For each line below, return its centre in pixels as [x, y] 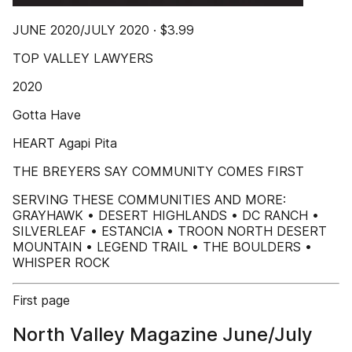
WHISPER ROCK [61, 262]
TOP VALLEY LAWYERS [83, 58]
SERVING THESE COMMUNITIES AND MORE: [149, 200]
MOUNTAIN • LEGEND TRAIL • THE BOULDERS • [162, 247]
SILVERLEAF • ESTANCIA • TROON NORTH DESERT [170, 231]
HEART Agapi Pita [65, 143]
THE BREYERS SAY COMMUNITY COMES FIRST [158, 171]
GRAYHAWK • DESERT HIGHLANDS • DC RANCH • [166, 215]
